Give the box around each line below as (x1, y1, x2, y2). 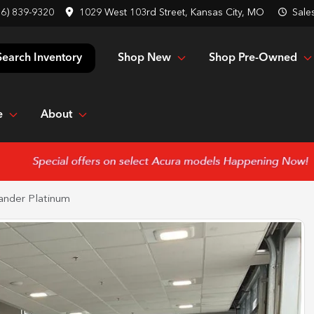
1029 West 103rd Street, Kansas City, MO (79, 8, 264, 18)
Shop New (118, 52, 171, 64)
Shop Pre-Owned (209, 52, 297, 64)
